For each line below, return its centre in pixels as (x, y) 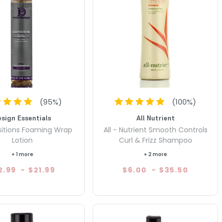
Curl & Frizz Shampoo (155, 140)
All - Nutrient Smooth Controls (155, 130)
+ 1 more (22, 154)
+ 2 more (156, 154)
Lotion (22, 140)
